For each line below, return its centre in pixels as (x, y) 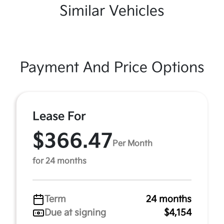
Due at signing (75, 213)
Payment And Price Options (112, 68)
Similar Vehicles (112, 11)
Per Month (132, 143)
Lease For (59, 116)
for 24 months (59, 161)
